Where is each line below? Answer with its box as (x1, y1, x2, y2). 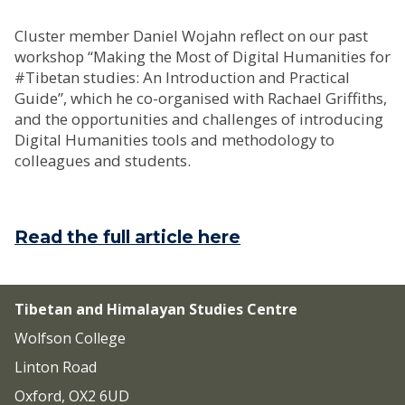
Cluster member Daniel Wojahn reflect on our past (14, 25, 368, 46)
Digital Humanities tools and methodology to (14, 129, 334, 150)
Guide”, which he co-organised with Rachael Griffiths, (14, 88, 387, 108)
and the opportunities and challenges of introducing (14, 108, 383, 129)
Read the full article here (14, 226, 240, 248)
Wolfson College (14, 328, 126, 348)
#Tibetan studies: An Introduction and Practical (14, 67, 350, 88)
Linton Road (14, 357, 97, 377)
